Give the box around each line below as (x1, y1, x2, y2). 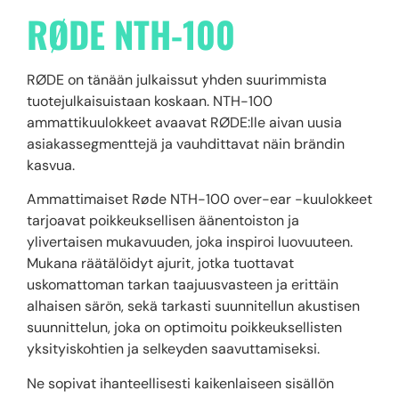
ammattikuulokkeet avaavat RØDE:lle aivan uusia (27, 113, 342, 133)
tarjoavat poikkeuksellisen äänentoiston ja (27, 211, 299, 231)
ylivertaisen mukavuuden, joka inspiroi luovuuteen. (27, 232, 353, 252)
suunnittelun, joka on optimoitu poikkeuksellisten (27, 318, 342, 338)
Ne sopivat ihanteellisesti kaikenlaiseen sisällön (27, 373, 334, 393)
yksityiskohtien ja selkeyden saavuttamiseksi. (27, 339, 320, 359)
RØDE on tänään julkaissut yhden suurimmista (27, 70, 327, 90)
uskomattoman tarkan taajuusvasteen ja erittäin (27, 275, 338, 295)
